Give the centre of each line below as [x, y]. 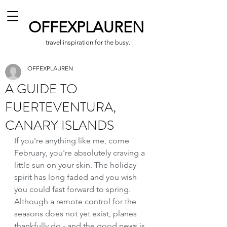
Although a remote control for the [76, 201]
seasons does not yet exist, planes [77, 214]
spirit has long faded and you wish [77, 177]
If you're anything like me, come [73, 141]
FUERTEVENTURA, [61, 107]
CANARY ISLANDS [60, 125]
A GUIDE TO [41, 89]
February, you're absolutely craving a [81, 153]
